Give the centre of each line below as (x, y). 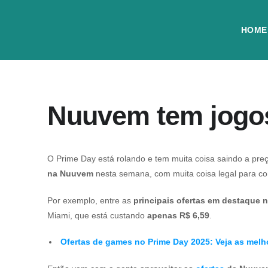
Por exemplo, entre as (90, 200)
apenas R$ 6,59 (178, 215)
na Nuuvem (70, 173)
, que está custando (109, 215)
